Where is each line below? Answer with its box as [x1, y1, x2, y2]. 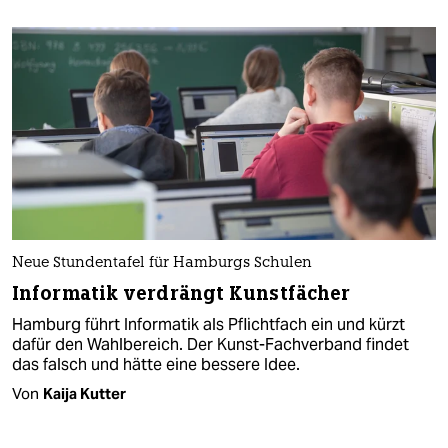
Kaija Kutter [43, 383, 126, 403]
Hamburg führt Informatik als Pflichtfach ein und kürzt [12, 313, 405, 335]
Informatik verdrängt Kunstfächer [12, 280, 351, 306]
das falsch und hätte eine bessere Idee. [12, 353, 300, 375]
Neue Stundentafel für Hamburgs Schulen [12, 255, 312, 271]
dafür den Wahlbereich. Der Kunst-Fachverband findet [12, 333, 409, 355]
